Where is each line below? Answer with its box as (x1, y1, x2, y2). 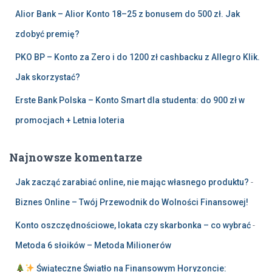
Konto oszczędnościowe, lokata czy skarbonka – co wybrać (15, 220, 251, 230)
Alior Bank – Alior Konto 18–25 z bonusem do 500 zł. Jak (15, 9, 240, 19)
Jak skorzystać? (15, 72, 80, 82)
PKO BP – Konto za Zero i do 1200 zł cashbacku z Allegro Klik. (15, 52, 260, 62)
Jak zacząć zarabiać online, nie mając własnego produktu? (15, 177, 249, 187)
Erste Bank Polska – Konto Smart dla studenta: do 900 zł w (15, 95, 245, 105)
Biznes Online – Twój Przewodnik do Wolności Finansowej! (15, 197, 248, 207)
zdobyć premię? (15, 29, 80, 39)
